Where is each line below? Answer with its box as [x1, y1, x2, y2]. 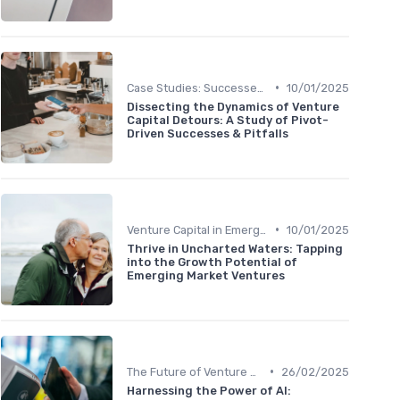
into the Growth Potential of [127, 254, 297, 269]
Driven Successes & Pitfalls [127, 126, 288, 140]
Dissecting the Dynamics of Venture [127, 99, 339, 113]
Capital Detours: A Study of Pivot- [127, 112, 329, 127]
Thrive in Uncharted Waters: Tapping [127, 241, 343, 255]
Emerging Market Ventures [127, 268, 285, 282]
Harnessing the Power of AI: [127, 383, 291, 397]
